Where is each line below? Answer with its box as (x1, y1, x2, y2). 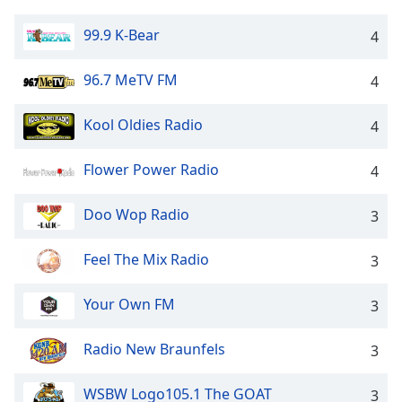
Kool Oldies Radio (83, 115, 203, 135)
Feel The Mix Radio (83, 249, 209, 270)
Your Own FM (83, 294, 175, 315)
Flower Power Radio (83, 160, 219, 180)
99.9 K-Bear (83, 25, 160, 46)
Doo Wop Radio (83, 205, 189, 225)
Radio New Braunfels (83, 339, 225, 360)
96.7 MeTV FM (83, 70, 178, 91)
